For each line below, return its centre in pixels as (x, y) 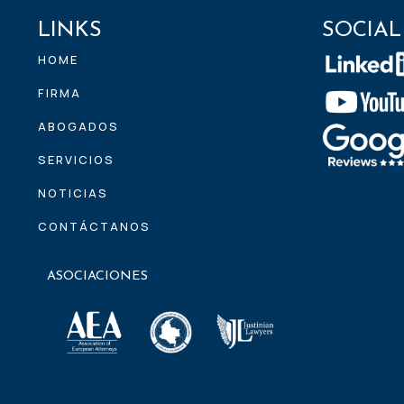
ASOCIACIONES (97, 276)
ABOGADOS (78, 127)
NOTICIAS (73, 193)
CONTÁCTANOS (94, 227)
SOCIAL (362, 31)
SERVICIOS (76, 160)
